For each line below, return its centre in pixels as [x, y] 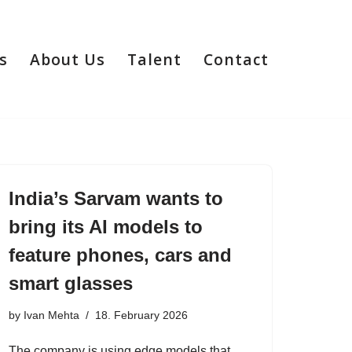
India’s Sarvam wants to [116, 198]
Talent [154, 59]
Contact [236, 59]
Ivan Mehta [51, 315]
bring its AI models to [106, 227]
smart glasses [71, 283]
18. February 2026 [141, 315]
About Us [68, 59]
